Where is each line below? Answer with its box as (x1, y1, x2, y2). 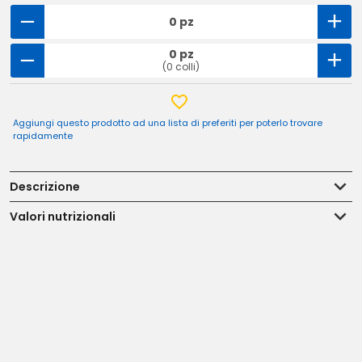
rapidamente (13, 129, 73, 142)
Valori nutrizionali (10, 208, 116, 225)
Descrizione (10, 179, 80, 195)
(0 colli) (162, 60, 200, 74)
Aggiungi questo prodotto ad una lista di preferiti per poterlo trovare (13, 116, 322, 129)
